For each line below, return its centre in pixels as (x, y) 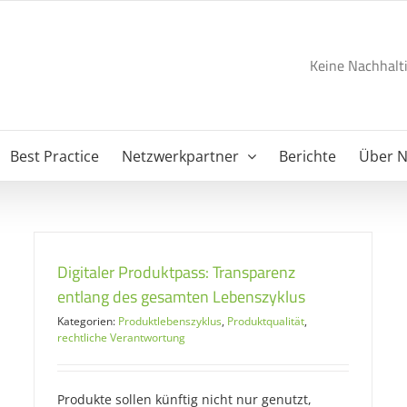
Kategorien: (88, 321)
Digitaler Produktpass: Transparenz (176, 272)
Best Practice (54, 156)
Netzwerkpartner (180, 156)
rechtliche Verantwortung (121, 338)
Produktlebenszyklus (170, 321)
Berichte (307, 156)
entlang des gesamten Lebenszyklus (181, 297)
